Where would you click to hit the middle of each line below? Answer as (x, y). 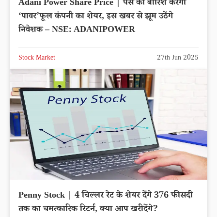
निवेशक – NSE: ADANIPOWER (77, 30)
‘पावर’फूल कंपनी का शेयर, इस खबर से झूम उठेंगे (96, 17)
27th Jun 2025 (178, 58)
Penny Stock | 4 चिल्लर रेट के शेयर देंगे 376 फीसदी (106, 196)
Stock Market (37, 58)
